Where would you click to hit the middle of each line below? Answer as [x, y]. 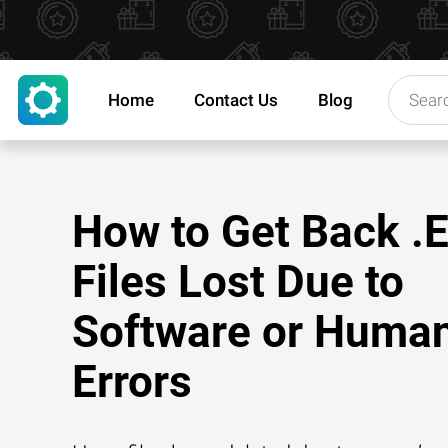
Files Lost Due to [238, 282]
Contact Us [236, 100]
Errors [132, 382]
